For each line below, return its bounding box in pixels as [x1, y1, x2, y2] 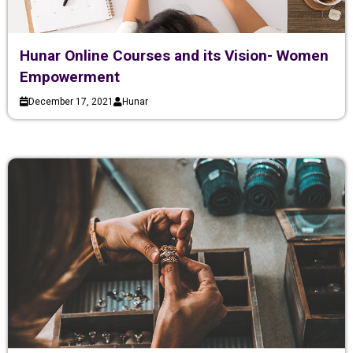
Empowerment [20, 68, 120, 87]
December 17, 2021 [28, 96, 113, 108]
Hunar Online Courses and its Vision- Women [20, 46, 329, 65]
